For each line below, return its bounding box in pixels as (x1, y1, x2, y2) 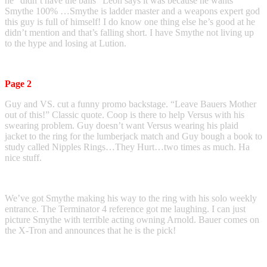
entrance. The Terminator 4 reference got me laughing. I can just (5, 203, 246, 214)
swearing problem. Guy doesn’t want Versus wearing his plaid (5, 120, 238, 131)
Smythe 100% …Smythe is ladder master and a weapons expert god (5, 5, 260, 16)
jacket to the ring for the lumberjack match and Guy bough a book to (5, 131, 262, 141)
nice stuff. (5, 152, 42, 163)
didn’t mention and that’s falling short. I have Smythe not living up (5, 27, 254, 38)
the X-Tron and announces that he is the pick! (5, 225, 176, 235)
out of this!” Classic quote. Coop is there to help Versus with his (5, 109, 244, 120)
